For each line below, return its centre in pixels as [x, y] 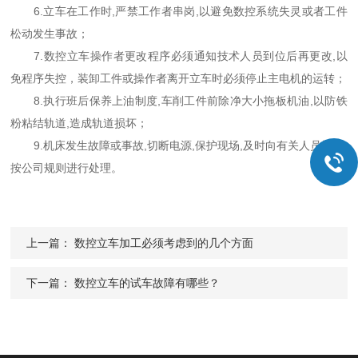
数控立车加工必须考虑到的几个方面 [164, 243]
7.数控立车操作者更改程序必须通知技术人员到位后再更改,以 [179, 56]
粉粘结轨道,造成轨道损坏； [80, 123]
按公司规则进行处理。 [67, 168]
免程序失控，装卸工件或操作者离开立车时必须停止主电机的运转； [179, 78]
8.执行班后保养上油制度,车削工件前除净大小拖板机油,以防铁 [179, 101]
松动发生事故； [50, 34]
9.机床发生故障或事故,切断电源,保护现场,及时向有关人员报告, [179, 145]
